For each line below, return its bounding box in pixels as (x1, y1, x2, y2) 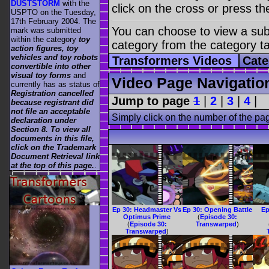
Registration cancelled (11, 89, 94, 98)
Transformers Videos (112, 54, 235, 68)
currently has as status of (11, 80, 100, 89)
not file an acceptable (11, 107, 90, 116)
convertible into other (11, 62, 91, 71)
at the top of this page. (11, 161, 94, 171)
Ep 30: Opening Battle (183, 206, 253, 214)
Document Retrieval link (11, 152, 100, 162)
